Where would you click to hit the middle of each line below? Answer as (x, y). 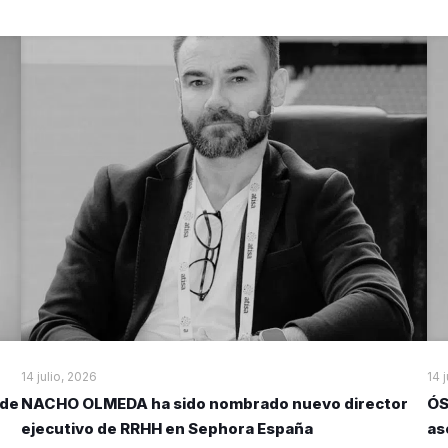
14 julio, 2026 (58, 377)
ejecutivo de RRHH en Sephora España (166, 429)
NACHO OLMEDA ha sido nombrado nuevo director (214, 404)
